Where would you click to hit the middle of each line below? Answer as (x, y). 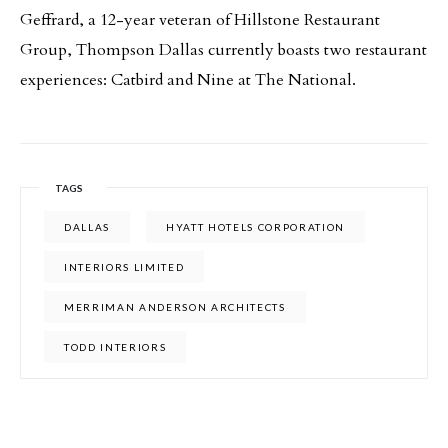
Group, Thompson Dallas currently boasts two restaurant (223, 50)
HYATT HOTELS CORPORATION (256, 227)
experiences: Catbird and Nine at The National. (188, 80)
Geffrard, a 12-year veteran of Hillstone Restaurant (200, 20)
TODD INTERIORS (115, 347)
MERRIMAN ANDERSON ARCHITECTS (175, 307)
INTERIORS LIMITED (124, 267)
